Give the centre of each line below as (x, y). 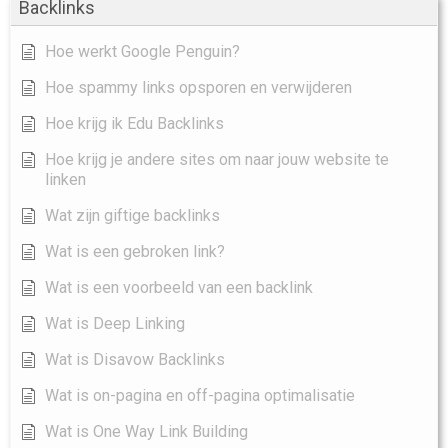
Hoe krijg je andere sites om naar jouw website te (217, 160)
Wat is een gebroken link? (135, 252)
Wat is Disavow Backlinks (135, 360)
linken (65, 180)
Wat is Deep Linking (115, 324)
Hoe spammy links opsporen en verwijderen (198, 88)
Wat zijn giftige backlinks (132, 216)
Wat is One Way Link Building (146, 432)
